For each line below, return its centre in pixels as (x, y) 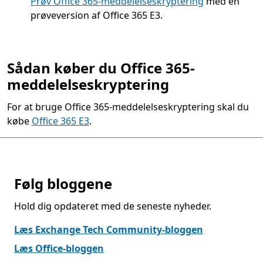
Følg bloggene (63, 183)
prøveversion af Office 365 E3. (97, 15)
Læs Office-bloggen (59, 248)
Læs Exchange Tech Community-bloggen (109, 230)
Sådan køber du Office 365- (101, 68)
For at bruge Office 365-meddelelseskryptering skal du (128, 107)
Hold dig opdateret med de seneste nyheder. (113, 206)
